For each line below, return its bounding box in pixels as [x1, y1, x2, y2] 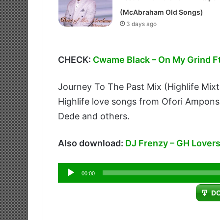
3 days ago [126, 20, 157, 28]
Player [57, 179, 83, 190]
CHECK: [58, 55, 93, 65]
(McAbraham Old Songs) [119, 8, 203, 17]
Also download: [58, 138, 125, 149]
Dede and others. [58, 111, 130, 122]
